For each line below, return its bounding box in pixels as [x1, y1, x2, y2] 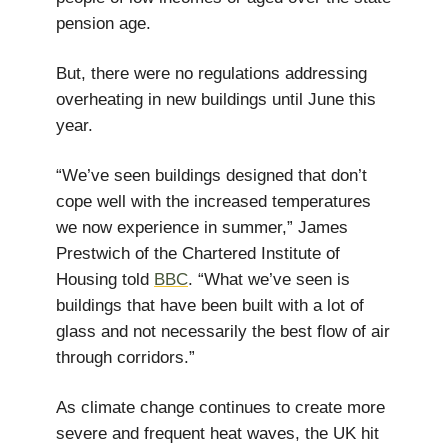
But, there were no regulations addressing [56, 64, 367, 83]
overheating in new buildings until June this [56, 90, 376, 109]
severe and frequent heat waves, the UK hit [56, 424, 379, 443]
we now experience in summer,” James [56, 218, 348, 237]
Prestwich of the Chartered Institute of [56, 244, 340, 263]
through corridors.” [56, 348, 195, 367]
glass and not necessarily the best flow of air [56, 322, 390, 341]
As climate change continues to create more [56, 398, 385, 417]
